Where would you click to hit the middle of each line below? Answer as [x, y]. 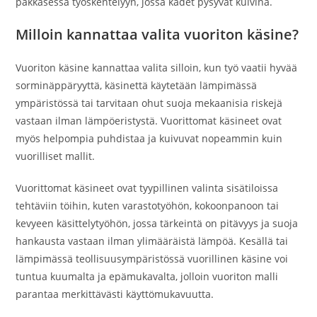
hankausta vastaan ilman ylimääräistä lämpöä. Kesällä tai [152, 241]
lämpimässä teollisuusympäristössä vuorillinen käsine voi [152, 259]
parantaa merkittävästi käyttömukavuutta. [115, 294]
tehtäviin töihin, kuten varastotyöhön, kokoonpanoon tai [148, 206]
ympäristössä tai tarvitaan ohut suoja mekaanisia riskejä [149, 103]
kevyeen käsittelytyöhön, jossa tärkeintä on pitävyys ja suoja [157, 223]
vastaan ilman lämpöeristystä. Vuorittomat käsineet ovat [149, 121]
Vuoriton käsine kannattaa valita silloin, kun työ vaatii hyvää [157, 68]
